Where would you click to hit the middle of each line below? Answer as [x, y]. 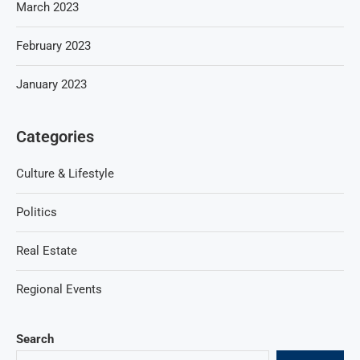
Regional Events [59, 290]
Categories [55, 137]
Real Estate [47, 251]
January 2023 [51, 85]
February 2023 [53, 46]
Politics [37, 213]
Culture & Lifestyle [65, 174]
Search [35, 340]
